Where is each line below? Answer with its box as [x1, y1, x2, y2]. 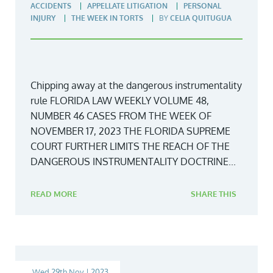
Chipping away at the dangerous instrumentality [30, 79, 242, 91]
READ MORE [30, 188, 77, 199]
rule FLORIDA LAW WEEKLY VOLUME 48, [30, 94, 209, 107]
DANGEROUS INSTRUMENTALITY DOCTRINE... [30, 155, 236, 168]
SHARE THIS [191, 188, 236, 199]
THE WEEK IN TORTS [71, 13, 143, 23]
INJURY [30, 13, 55, 23]
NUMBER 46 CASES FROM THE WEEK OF [30, 109, 211, 122]
